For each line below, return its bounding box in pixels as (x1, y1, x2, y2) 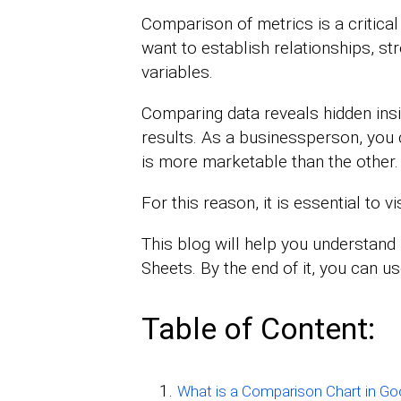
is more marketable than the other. (141, 151, 398, 173)
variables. (141, 62, 213, 83)
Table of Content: (141, 311, 375, 347)
